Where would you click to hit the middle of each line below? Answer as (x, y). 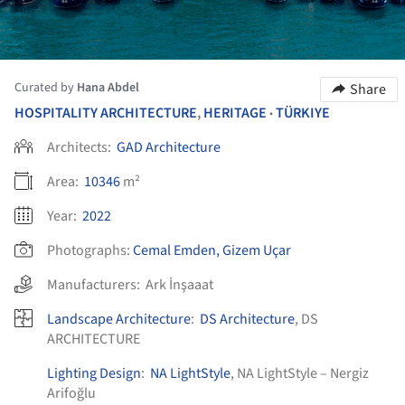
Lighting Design (94, 373)
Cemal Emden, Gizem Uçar (212, 250)
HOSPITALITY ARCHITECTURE (106, 113)
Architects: (80, 147)
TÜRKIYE (303, 113)
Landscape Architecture (119, 319)
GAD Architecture (169, 147)
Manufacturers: (96, 285)
